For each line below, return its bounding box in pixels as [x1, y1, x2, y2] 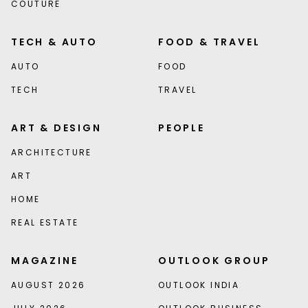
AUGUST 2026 [11, 279, 86, 291]
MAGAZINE [11, 254, 78, 268]
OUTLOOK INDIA [157, 279, 240, 291]
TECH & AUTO [11, 35, 98, 49]
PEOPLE [157, 121, 205, 135]
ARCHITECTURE [11, 146, 92, 159]
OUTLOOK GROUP [157, 254, 270, 268]
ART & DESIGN [11, 121, 102, 135]
